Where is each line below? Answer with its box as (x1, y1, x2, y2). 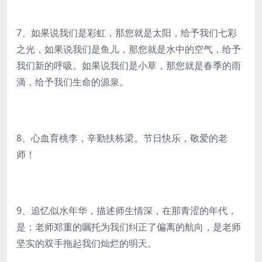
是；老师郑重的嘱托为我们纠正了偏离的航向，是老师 (16, 220, 241, 233)
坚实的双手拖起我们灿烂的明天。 (16, 237, 157, 250)
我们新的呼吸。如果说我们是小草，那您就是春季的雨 (16, 59, 241, 72)
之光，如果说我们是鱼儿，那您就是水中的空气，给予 (16, 43, 241, 56)
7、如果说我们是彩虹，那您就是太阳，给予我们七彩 (16, 26, 237, 39)
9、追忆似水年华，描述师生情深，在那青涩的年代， (16, 204, 237, 217)
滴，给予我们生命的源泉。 (16, 75, 129, 88)
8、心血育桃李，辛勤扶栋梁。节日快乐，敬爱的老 (16, 132, 227, 144)
